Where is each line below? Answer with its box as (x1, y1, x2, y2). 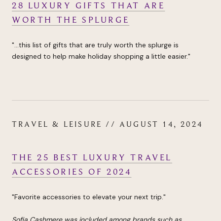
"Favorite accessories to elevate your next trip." (12, 192, 166, 202)
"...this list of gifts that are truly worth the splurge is (12, 40, 179, 49)
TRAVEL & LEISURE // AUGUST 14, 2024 (12, 119, 203, 130)
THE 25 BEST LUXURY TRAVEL (12, 152, 173, 163)
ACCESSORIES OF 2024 (12, 166, 132, 178)
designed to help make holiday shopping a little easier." (12, 51, 190, 61)
